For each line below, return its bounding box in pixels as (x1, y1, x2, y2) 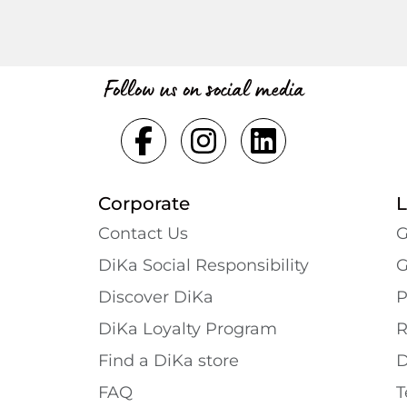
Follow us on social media (103, 71, 304, 106)
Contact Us (98, 223, 188, 244)
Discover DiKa (98, 287, 213, 308)
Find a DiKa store (98, 351, 239, 372)
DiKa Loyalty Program (98, 319, 277, 340)
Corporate (98, 193, 190, 215)
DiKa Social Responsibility (98, 255, 309, 276)
